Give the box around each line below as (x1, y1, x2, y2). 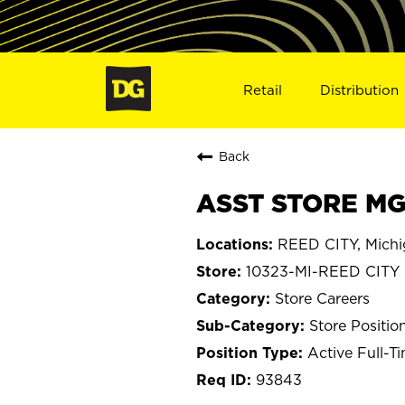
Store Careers (275, 289, 370, 306)
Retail (242, 81, 282, 98)
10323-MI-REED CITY (246, 262, 400, 279)
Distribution (320, 81, 400, 98)
